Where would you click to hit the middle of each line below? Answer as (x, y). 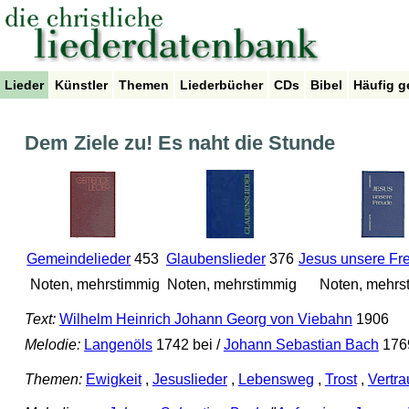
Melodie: (52, 345)
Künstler (81, 85)
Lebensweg (276, 379)
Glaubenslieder (215, 259)
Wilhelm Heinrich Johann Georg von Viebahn (205, 320)
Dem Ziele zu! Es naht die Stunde (179, 143)
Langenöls (118, 345)
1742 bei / (188, 345)
